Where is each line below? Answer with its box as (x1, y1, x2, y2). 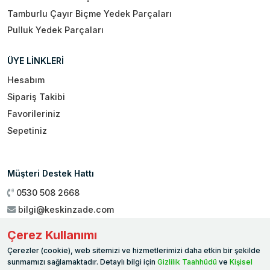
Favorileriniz (7, 108, 60, 119)
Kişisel (230, 257, 253, 267)
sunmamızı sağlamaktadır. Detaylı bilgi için (7, 257, 157, 267)
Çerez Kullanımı (7, 228, 97, 243)
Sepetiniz (7, 125, 47, 136)
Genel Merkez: (17, 237, 78, 248)
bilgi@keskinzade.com (18, 204, 114, 215)
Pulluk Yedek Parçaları (7, 25, 104, 36)
